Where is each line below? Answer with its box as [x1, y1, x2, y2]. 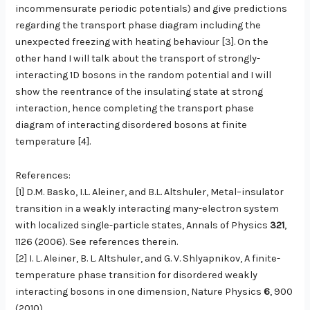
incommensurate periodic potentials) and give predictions [15, 3, 288, 15]
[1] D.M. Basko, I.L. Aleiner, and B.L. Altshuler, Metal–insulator [15, 186, 284, 199]
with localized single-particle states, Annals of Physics [15, 219, 271, 232]
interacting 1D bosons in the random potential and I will [15, 69, 272, 82]
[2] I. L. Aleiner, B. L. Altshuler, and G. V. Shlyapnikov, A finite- [15, 253, 281, 265]
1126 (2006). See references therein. [15, 236, 179, 248]
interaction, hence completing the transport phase [15, 102, 255, 115]
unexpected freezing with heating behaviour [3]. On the [15, 36, 269, 48]
